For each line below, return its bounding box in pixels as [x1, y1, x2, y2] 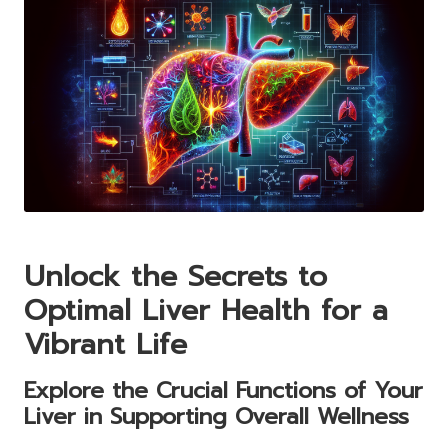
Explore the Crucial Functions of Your [24, 373, 423, 407]
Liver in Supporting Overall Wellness [24, 399, 409, 433]
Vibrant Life [24, 322, 187, 366]
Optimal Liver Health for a [24, 288, 388, 332]
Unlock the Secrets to [24, 254, 327, 298]
